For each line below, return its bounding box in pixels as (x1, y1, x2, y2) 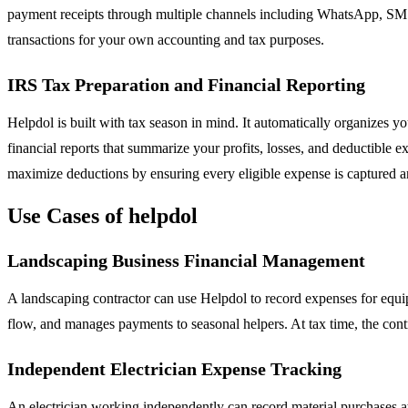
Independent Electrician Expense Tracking (7, 359, 342, 380)
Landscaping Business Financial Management (7, 250, 365, 271)
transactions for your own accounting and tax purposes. (7, 31, 324, 47)
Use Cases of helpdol (7, 204, 198, 229)
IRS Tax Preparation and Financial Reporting (7, 74, 365, 95)
